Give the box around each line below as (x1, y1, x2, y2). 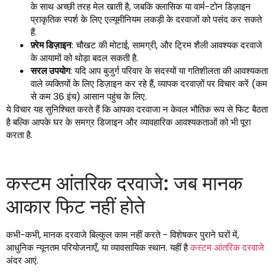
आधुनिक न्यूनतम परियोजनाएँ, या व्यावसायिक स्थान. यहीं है (6, 241, 190, 254)
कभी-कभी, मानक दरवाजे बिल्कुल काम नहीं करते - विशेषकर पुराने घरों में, (6, 228, 239, 242)
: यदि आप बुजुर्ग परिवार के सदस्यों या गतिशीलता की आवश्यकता (70, 64, 268, 78)
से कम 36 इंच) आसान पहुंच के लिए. (31, 90, 147, 103)
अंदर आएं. (6, 254, 39, 267)
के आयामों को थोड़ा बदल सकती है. (31, 51, 138, 65)
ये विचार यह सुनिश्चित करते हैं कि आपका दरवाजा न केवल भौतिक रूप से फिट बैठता (6, 103, 268, 116)
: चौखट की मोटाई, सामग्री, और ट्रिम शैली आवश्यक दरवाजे (72, 39, 262, 52)
